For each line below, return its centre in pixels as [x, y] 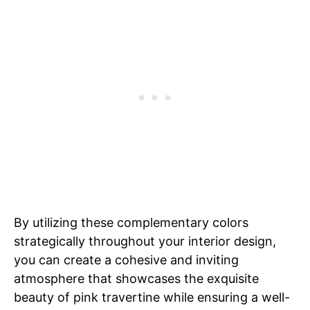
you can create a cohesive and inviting [126, 259]
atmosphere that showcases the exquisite [136, 278]
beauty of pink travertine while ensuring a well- [152, 297]
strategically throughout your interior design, [145, 241]
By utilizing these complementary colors [131, 222]
